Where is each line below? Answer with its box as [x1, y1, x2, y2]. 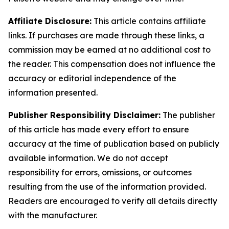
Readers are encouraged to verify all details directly [8, 196, 217, 206]
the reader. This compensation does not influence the [8, 59, 216, 69]
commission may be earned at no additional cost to [8, 44, 211, 55]
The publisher [161, 110, 215, 120]
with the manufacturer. [8, 210, 97, 220]
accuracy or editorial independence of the [8, 73, 176, 83]
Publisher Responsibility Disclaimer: [8, 110, 161, 120]
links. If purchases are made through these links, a [8, 30, 204, 40]
